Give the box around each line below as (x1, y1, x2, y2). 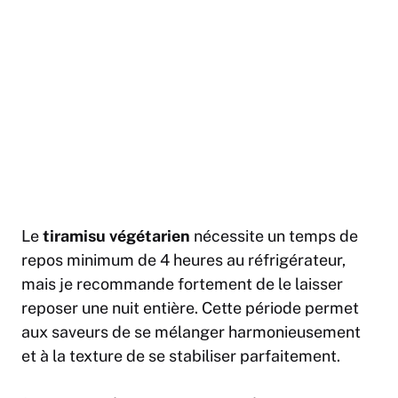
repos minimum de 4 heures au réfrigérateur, (21, 251, 346, 270)
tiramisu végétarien (43, 227, 190, 246)
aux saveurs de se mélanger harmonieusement (21, 322, 361, 342)
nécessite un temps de (190, 227, 358, 246)
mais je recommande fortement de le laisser (21, 275, 343, 294)
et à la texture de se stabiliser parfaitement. (21, 346, 340, 366)
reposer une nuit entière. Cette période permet (21, 298, 359, 318)
